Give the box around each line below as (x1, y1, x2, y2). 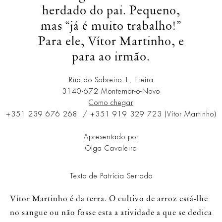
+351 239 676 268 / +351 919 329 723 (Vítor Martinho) (5, 111, 217, 118)
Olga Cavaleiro (85, 145, 137, 152)
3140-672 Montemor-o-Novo (62, 88, 160, 95)
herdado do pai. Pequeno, (42, 3, 180, 19)
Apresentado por (83, 133, 139, 141)
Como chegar (89, 99, 133, 107)
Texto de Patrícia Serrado (69, 172, 153, 180)
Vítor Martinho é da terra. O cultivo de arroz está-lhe (10, 194, 208, 204)
